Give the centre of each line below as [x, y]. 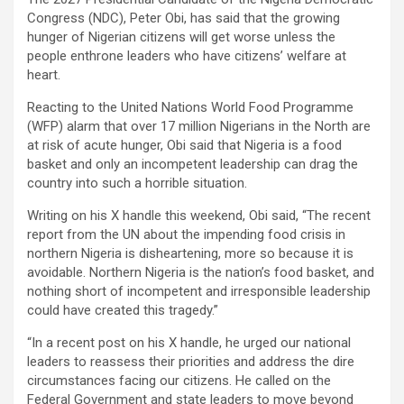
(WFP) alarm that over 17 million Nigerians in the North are [199, 127]
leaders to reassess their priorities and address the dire [191, 362]
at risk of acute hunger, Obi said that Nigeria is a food [184, 146]
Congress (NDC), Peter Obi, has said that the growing [184, 18]
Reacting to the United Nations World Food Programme [190, 108]
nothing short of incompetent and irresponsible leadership [199, 292]
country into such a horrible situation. [137, 184]
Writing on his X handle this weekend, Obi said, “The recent [199, 216]
